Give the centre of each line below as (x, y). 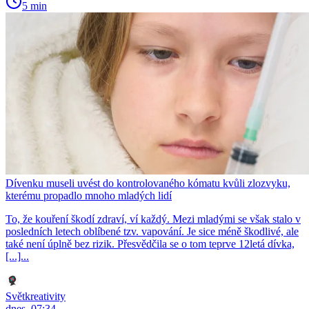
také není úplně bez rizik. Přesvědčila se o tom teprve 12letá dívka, (150, 244)
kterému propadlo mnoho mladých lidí (89, 196)
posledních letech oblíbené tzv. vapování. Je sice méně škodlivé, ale (152, 232)
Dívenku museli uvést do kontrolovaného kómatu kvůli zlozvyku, (148, 183)
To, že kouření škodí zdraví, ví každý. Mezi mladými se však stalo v (153, 219)
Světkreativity (36, 297)
